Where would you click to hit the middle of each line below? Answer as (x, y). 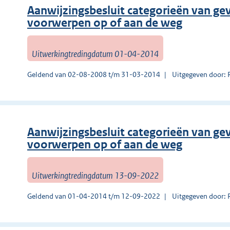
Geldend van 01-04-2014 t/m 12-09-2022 (94, 196)
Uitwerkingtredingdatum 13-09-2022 (95, 175)
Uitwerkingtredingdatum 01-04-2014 (95, 54)
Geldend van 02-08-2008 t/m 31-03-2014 (94, 74)
